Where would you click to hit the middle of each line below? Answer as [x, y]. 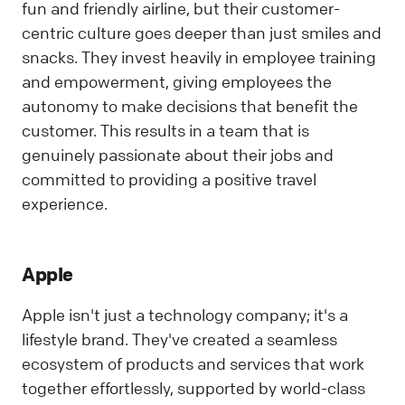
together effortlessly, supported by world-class [193, 387]
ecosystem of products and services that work [193, 363]
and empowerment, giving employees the [177, 82]
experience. [65, 204]
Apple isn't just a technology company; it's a [185, 314]
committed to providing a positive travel [169, 179]
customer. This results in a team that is [165, 131]
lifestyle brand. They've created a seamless [179, 339]
